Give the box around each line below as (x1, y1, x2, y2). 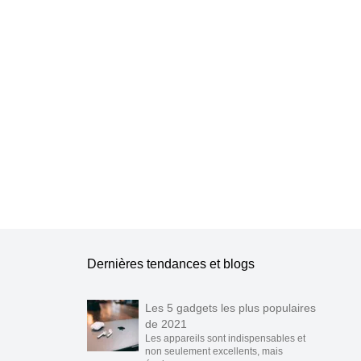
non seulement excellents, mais (145, 346, 283, 357)
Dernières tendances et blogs (87, 257, 255, 271)
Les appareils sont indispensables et (145, 333, 305, 344)
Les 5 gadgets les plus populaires (145, 301, 316, 314)
